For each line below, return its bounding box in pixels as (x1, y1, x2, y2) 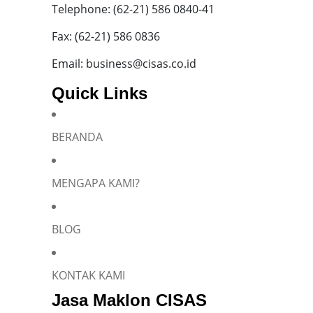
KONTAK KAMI (52, 268, 125, 284)
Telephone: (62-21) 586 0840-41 (52, 1, 214, 17)
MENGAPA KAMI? (52, 175, 140, 191)
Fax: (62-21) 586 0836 (52, 29, 160, 45)
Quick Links (52, 84, 147, 103)
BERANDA (52, 129, 103, 145)
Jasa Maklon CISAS (52, 291, 207, 310)
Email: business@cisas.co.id (52, 56, 196, 72)
